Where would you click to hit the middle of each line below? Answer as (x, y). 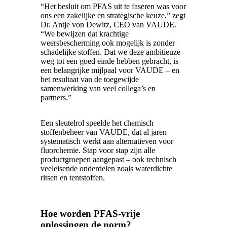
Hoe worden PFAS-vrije (90, 213)
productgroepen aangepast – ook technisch (108, 160)
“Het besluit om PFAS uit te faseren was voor (113, 7)
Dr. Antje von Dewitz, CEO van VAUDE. (108, 25)
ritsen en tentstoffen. (73, 178)
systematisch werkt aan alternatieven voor (107, 141)
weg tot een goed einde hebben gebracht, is (109, 61)
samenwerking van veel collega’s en (98, 89)
